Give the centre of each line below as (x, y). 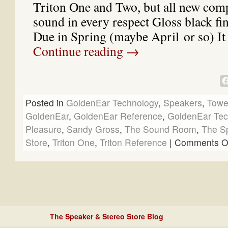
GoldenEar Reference (118, 116)
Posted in (45, 103)
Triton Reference (133, 142)
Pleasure (44, 129)
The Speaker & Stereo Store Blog (107, 216)
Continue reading (80, 51)
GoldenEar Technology (112, 103)
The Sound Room (161, 129)
